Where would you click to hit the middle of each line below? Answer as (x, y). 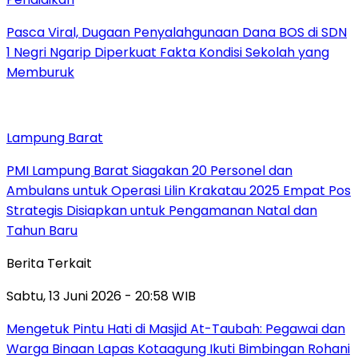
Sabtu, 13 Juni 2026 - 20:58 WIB (101, 296)
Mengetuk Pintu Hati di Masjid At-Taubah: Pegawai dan (176, 328)
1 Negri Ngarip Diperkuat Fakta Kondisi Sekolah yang (168, 52)
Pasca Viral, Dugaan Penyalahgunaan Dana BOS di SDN (177, 32)
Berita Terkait (49, 263)
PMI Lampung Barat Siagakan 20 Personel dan (149, 170)
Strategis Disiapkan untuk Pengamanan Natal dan (162, 210)
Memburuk (40, 72)
